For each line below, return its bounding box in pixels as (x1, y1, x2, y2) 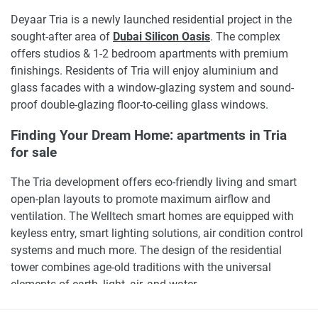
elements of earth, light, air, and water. (11, 278, 199, 292)
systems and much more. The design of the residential (11, 243, 282, 258)
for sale (11, 144, 57, 160)
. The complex (210, 29, 280, 43)
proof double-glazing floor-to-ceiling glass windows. (11, 97, 268, 111)
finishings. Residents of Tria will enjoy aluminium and (11, 63, 278, 77)
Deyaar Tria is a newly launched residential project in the (11, 12, 292, 26)
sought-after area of (11, 29, 113, 43)
